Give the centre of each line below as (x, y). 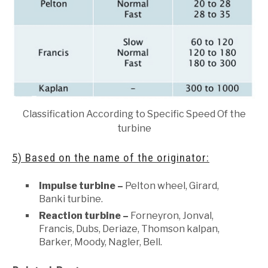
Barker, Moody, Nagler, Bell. (100, 242)
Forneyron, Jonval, (171, 216)
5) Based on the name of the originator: (111, 158)
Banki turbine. (71, 199)
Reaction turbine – (84, 216)
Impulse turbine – (82, 186)
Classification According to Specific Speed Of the (134, 114)
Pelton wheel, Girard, (172, 186)
